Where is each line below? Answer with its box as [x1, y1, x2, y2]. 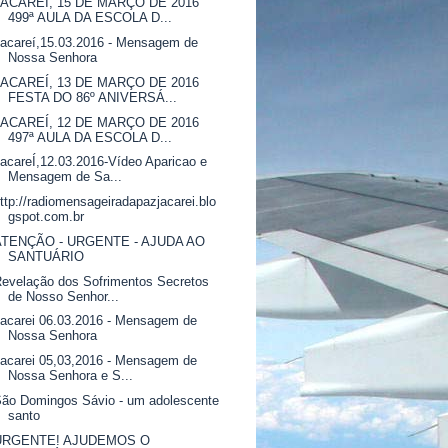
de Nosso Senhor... [8, 288, 120, 304]
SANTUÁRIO [8, 248, 85, 264]
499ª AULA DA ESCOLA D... [8, 10, 173, 26]
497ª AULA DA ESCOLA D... [8, 129, 173, 145]
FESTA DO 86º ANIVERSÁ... [8, 89, 178, 105]
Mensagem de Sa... [8, 169, 123, 185]
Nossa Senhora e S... [8, 368, 134, 383]
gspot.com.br [8, 209, 85, 224]
